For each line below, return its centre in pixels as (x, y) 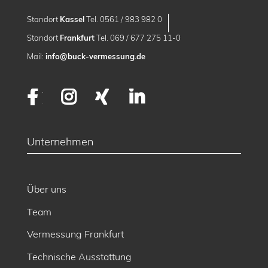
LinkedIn (184, 97)
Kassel (72, 19)
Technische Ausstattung (79, 256)
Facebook (78, 97)
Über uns (46, 189)
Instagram (120, 97)
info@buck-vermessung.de (95, 56)
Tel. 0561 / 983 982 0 (123, 19)
